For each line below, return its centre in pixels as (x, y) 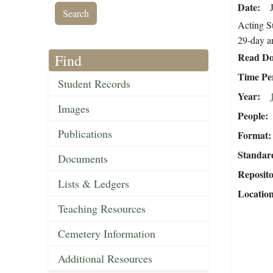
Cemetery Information (107, 234)
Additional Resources (105, 259)
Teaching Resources (102, 209)
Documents (83, 159)
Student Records (94, 84)
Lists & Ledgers (94, 184)
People (251, 116)
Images (74, 109)
